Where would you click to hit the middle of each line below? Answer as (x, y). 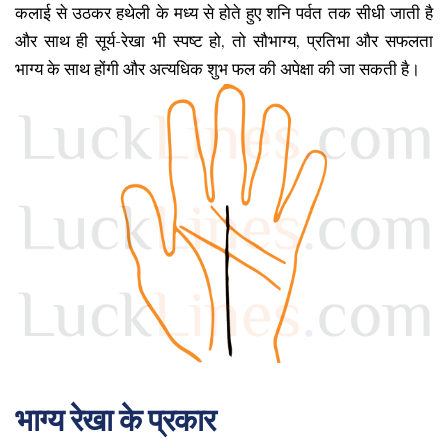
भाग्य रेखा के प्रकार (115, 420)
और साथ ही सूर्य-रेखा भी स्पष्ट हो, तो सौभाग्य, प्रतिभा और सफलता (224, 41)
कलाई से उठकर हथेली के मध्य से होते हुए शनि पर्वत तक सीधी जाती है (224, 13)
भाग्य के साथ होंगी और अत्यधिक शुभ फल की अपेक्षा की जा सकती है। (217, 69)
